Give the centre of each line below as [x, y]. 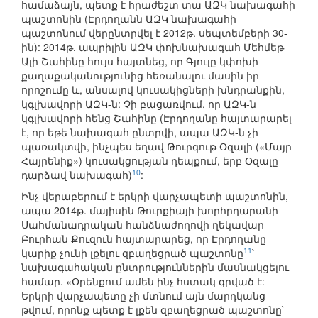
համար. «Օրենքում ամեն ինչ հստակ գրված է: [143, 281]
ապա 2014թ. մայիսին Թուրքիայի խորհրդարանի [150, 210]
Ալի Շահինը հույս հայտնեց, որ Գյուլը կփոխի [140, 61]
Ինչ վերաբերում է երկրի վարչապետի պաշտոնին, [155, 196]
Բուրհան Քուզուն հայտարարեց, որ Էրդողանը [144, 239]
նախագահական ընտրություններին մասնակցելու [155, 267]
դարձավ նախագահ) [77, 175]
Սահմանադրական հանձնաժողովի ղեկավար [143, 225]
